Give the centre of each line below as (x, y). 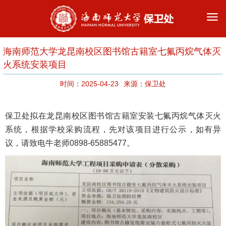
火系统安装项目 (35, 64)
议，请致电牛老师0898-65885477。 (70, 143)
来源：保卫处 (145, 83)
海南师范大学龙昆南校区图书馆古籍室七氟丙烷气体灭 (112, 51)
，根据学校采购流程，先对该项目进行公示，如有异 (122, 129)
